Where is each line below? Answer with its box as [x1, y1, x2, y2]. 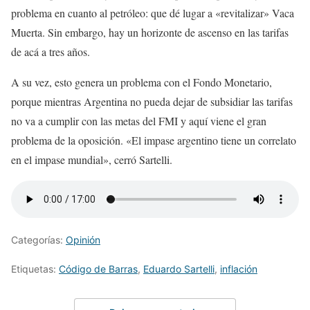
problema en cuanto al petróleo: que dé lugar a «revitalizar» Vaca [11, 6, 294, 21]
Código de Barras [59, 263, 138, 275]
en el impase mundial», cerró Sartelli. [11, 152, 172, 167]
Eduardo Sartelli [143, 263, 215, 275]
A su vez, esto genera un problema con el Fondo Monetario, [11, 75, 272, 90]
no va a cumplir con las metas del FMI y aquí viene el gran [11, 113, 266, 129]
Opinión [66, 234, 100, 246]
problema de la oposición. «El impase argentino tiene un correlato [11, 133, 296, 148]
